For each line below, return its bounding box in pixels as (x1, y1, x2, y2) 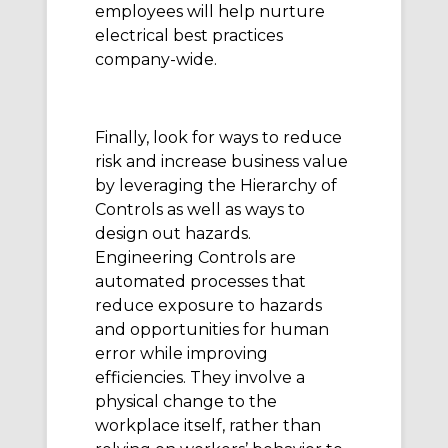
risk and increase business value (95, 152, 348, 172)
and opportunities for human (95, 320, 329, 340)
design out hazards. (95, 224, 251, 244)
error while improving (95, 344, 268, 364)
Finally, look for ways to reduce (95, 128, 342, 148)
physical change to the (95, 392, 277, 412)
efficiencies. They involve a (95, 368, 305, 388)
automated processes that (95, 272, 306, 292)
